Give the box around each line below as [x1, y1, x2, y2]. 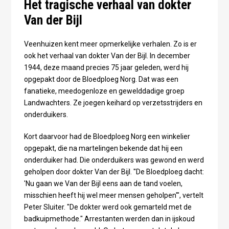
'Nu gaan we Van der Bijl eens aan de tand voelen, [24, 179, 182, 188]
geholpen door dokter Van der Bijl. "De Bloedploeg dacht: [24, 168, 204, 176]
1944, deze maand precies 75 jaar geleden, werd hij [24, 63, 189, 72]
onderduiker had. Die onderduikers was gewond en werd [24, 156, 204, 165]
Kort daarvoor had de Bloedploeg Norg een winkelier [24, 132, 190, 141]
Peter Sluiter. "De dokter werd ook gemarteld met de [24, 203, 192, 212]
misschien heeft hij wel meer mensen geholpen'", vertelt [24, 191, 203, 200]
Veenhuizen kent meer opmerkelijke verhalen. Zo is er [24, 40, 197, 49]
